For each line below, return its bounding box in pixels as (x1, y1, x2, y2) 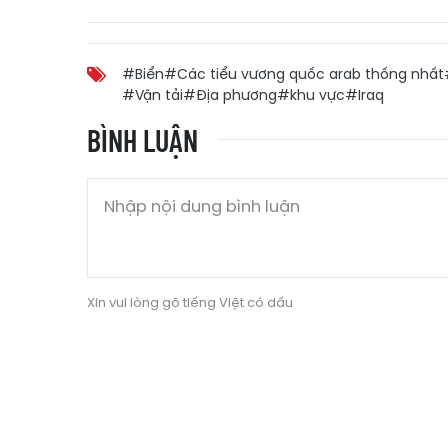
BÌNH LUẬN (87, 121, 198, 158)
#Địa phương (183, 84, 277, 105)
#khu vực (277, 84, 345, 105)
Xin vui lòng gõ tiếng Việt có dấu (87, 292, 293, 312)
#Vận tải (122, 84, 183, 105)
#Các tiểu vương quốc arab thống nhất (164, 63, 444, 84)
